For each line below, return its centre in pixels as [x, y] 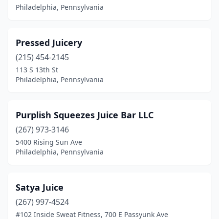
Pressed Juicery [49, 43]
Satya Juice [40, 187]
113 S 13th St [37, 70]
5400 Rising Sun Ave [49, 142]
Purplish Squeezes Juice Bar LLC [85, 115]
